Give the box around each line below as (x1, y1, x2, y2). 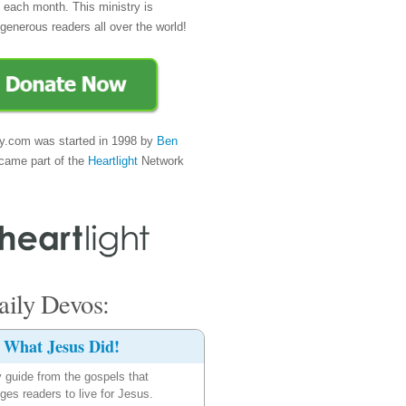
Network (138, 153, 184, 168)
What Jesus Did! (4, 333, 121, 358)
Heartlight (88, 153, 138, 168)
